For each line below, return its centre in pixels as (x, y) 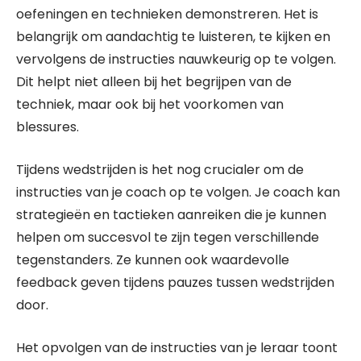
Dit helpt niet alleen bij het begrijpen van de (154, 82)
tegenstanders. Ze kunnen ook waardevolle (153, 260)
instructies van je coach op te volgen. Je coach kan (178, 192)
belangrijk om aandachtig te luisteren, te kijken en (173, 37)
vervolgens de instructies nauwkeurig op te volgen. (176, 59)
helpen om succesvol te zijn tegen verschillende (168, 237)
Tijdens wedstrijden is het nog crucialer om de (160, 170)
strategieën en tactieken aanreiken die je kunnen (171, 215)
